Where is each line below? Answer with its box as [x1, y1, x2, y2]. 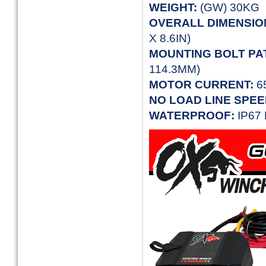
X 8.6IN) [149, 31, 191, 45]
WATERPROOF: [149, 109, 237, 122]
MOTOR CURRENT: [149, 78, 256, 91]
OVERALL [149, 16, 204, 29]
